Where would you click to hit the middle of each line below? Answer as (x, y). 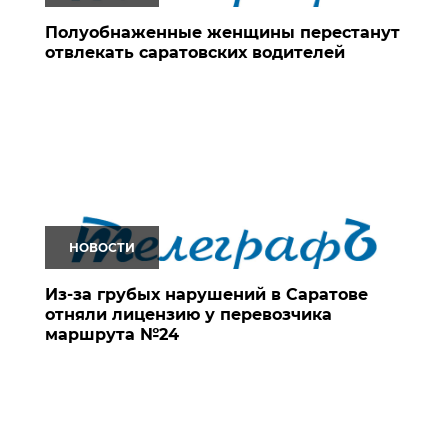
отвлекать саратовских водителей (195, 52)
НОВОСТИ (102, 247)
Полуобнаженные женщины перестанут (222, 32)
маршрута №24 (112, 334)
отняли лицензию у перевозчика (188, 314)
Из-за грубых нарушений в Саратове (206, 294)
